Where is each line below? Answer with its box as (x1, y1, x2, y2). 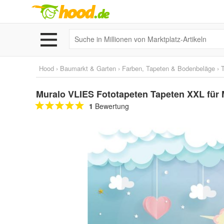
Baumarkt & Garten (60, 63, 116, 73)
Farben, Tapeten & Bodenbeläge (122, 63, 215, 73)
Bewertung (93, 101, 129, 111)
